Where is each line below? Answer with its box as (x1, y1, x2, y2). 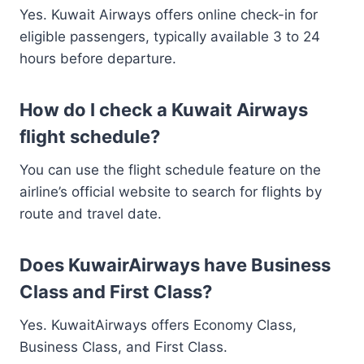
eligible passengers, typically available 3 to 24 (19, 28, 320, 45)
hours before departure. (19, 50, 176, 67)
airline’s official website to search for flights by (19, 184, 322, 200)
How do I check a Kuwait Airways (19, 99, 308, 120)
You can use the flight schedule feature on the (19, 162, 321, 178)
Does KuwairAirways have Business (19, 254, 331, 275)
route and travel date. (19, 206, 162, 222)
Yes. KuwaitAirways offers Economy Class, (19, 317, 297, 333)
